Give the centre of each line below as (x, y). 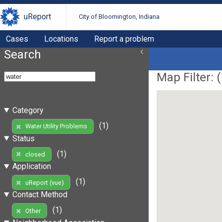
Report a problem (124, 39)
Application (31, 166)
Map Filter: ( (189, 77)
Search (23, 54)
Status (23, 138)
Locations (61, 39)
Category (28, 110)
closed (35, 154)
